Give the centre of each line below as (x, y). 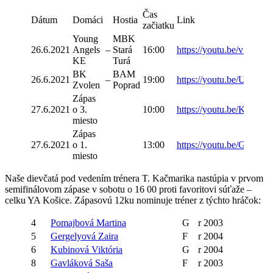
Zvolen (86, 85)
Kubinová (71, 249)
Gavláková (72, 263)
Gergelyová (74, 236)
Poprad (126, 85)
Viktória (107, 249)
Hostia (125, 19)
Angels (86, 49)
